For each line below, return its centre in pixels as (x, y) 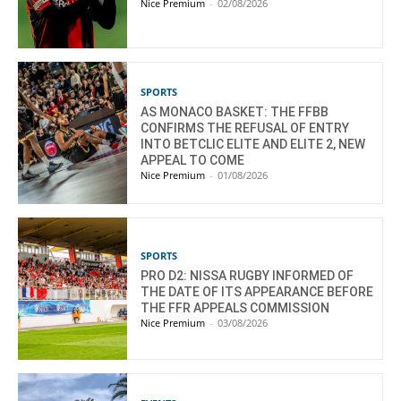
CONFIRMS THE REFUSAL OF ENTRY (245, 128)
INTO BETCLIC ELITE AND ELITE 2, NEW (253, 145)
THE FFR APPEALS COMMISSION (235, 308)
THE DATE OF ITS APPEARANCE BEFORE (257, 292)
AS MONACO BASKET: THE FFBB (235, 112)
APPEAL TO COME (193, 161)
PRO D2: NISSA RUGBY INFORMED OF (247, 276)
